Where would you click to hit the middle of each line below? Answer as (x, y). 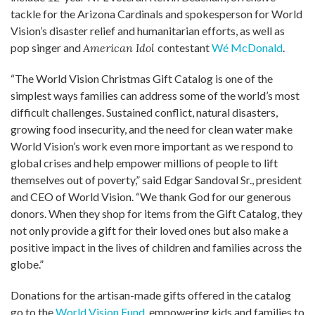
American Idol (120, 47)
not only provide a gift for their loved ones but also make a (149, 230)
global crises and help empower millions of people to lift (144, 162)
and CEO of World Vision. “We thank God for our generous (151, 196)
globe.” (27, 264)
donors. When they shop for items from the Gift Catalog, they (156, 213)
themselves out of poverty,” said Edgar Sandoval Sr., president (156, 179)
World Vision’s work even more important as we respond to (152, 146)
